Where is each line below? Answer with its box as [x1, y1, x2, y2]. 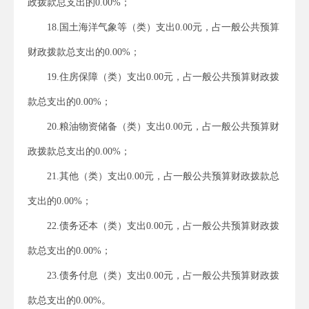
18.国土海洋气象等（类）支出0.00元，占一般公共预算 [47, 21, 279, 32]
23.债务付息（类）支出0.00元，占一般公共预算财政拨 [47, 270, 279, 281]
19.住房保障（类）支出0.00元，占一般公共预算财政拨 [47, 71, 279, 82]
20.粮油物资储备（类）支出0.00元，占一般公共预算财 [47, 121, 279, 132]
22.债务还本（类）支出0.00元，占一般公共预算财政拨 [47, 220, 279, 231]
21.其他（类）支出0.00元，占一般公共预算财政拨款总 [47, 170, 279, 181]
